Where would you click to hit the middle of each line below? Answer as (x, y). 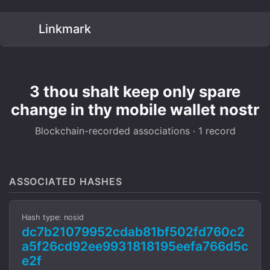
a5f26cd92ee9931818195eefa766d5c (135, 246)
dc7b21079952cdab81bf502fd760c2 (133, 232)
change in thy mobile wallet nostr (135, 109)
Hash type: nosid (53, 217)
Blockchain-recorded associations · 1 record (135, 131)
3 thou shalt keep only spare (135, 91)
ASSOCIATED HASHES (66, 181)
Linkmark (63, 29)
